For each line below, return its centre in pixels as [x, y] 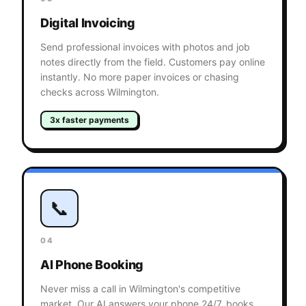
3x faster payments [89, 120]
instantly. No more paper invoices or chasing [140, 77]
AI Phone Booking [92, 265]
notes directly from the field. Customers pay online [153, 62]
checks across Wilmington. [100, 92]
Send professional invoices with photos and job [145, 47]
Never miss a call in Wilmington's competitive [140, 289]
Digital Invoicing [88, 23]
